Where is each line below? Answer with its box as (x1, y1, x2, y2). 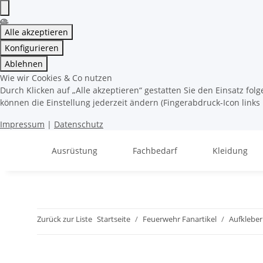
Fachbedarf (133, 145, 177, 156)
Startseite (97, 214, 130, 224)
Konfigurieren (5, 42, 59, 53)
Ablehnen (5, 58, 43, 69)
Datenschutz (54, 119, 103, 130)
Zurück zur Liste (37, 214, 92, 224)
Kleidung (213, 145, 248, 156)
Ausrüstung (52, 145, 97, 156)
